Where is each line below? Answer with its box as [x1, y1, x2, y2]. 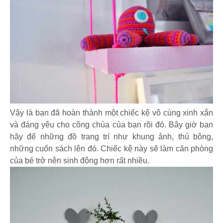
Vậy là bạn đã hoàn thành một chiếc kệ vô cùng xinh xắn [10, 109, 213, 117]
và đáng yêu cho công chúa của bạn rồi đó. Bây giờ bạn [10, 120, 213, 129]
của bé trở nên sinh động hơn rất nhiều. [10, 156, 149, 165]
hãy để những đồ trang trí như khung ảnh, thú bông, [10, 132, 213, 141]
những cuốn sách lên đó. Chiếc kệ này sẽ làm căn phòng [10, 144, 213, 153]
